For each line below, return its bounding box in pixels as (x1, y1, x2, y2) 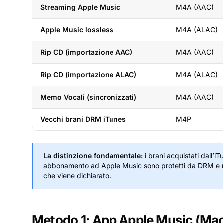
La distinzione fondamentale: (43, 151, 143, 160)
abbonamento (43, 161, 89, 170)
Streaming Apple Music (40, 3, 120, 11)
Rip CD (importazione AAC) (40, 48, 132, 56)
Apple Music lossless (40, 25, 113, 34)
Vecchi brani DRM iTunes (40, 115, 126, 123)
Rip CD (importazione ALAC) (40, 70, 136, 79)
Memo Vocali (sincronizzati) (40, 93, 136, 101)
